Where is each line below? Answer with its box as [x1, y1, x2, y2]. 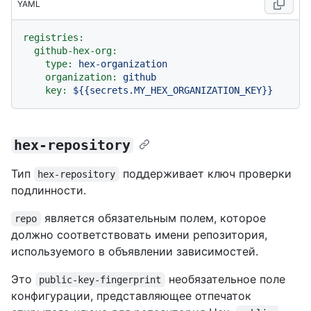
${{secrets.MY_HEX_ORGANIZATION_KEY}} [73, 85, 273, 96]
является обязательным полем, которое [40, 211, 269, 226]
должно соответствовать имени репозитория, [11, 228, 267, 242]
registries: [23, 32, 84, 44]
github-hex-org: [34, 45, 117, 57]
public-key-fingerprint [39, 274, 162, 286]
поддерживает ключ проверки [119, 167, 295, 181]
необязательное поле [165, 272, 289, 287]
